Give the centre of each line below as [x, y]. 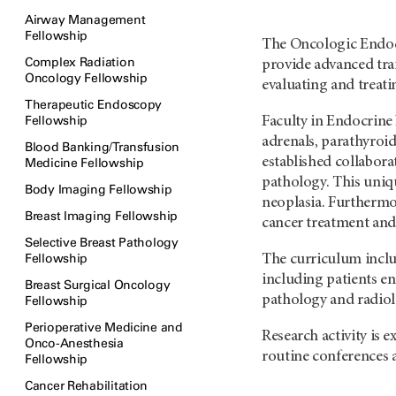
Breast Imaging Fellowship [101, 216]
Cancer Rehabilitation [87, 386]
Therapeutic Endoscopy [94, 105]
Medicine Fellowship [84, 163]
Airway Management [85, 20]
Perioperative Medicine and [104, 327]
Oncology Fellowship [86, 78]
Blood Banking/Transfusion [103, 147]
